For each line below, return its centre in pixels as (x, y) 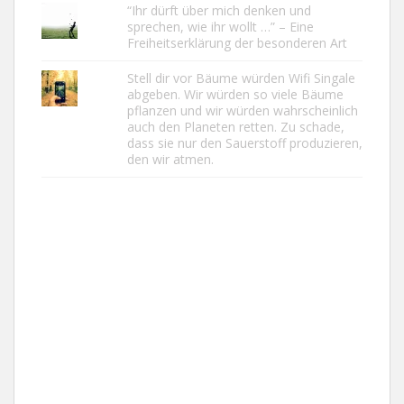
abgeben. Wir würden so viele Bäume (235, 94)
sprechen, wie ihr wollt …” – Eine (220, 26)
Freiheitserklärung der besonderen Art (237, 42)
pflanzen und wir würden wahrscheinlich (242, 110)
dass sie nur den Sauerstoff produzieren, (244, 142)
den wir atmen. (170, 159)
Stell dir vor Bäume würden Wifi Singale (241, 78)
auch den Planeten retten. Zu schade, (235, 126)
